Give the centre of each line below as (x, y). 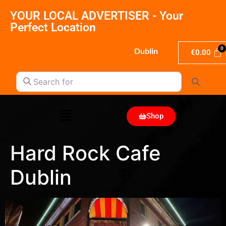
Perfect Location (53, 27)
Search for (35, 75)
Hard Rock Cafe (86, 153)
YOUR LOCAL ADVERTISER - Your (97, 16)
